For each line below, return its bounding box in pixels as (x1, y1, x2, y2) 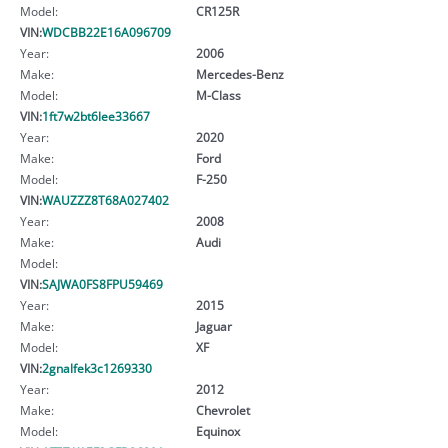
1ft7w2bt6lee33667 (42, 107, 150, 124)
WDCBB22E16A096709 (42, 23, 171, 40)
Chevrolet (195, 401, 250, 418)
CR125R (195, 2, 239, 19)
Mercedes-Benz (195, 65, 284, 82)
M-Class (195, 86, 241, 103)
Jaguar (195, 317, 232, 334)
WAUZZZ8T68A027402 (42, 191, 169, 208)
